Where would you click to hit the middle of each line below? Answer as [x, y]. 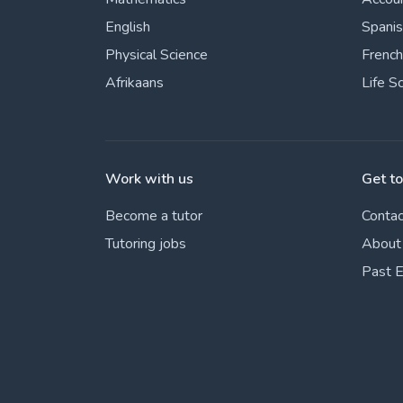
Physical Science [157, 55]
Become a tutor [154, 216]
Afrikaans [134, 83]
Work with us [149, 179]
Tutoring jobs [146, 244]
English [128, 27]
